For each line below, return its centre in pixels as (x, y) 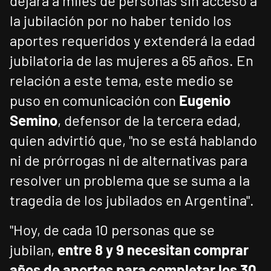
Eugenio (205, 100)
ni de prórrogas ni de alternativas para (129, 160)
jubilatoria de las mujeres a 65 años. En (132, 60)
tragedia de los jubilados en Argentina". (132, 200)
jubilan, (34, 250)
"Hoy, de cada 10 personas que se (112, 230)
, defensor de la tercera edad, (149, 120)
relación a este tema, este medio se (122, 80)
